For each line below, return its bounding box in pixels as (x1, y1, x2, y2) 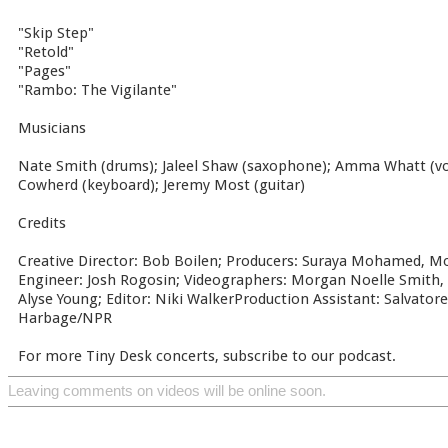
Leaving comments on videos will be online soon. (8, 383, 326, 399)
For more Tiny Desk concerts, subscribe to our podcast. (18, 347, 396, 365)
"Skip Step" (18, 24, 94, 42)
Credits (18, 214, 66, 232)
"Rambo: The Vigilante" (18, 81, 177, 99)
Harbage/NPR (18, 309, 112, 327)
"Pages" (18, 62, 71, 80)
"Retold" (18, 43, 74, 61)
